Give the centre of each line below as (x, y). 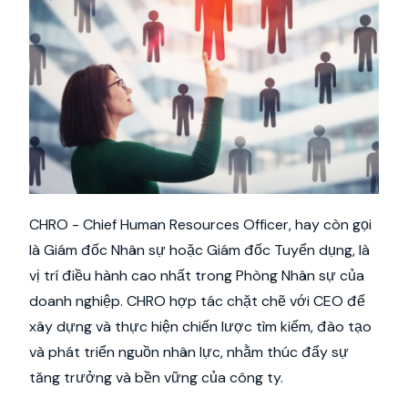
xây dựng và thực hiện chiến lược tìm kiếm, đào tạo (200, 326)
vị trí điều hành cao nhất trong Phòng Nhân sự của (197, 275)
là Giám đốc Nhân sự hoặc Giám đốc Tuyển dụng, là (199, 250)
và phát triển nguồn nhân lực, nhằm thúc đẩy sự (189, 352)
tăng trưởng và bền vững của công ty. (156, 377)
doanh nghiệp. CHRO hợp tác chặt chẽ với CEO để (197, 301)
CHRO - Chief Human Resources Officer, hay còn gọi (200, 224)
